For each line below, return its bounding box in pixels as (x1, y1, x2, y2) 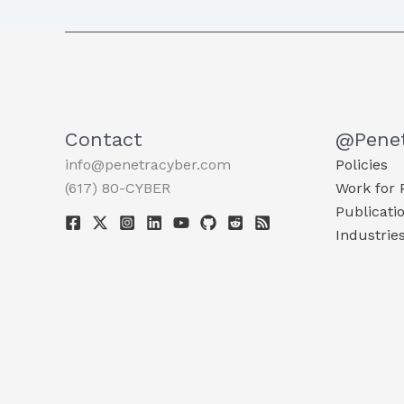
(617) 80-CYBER (65, 179, 170, 197)
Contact (65, 127, 142, 151)
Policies (335, 155, 388, 173)
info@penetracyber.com (65, 155, 231, 173)
